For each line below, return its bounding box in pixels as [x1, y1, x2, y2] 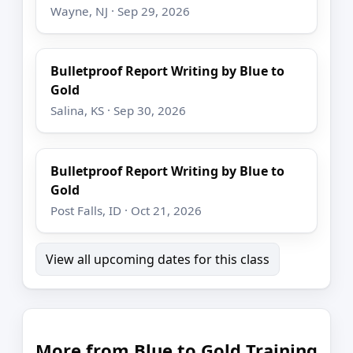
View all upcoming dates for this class [46, 250, 269, 268]
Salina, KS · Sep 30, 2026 [50, 102, 187, 119]
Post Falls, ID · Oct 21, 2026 [50, 202, 203, 218]
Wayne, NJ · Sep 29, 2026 [50, 2, 191, 19]
